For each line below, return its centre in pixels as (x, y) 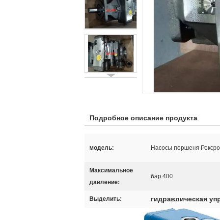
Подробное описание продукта (143, 118)
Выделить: (106, 199)
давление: (105, 182)
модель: (102, 148)
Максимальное (111, 170)
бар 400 (162, 176)
